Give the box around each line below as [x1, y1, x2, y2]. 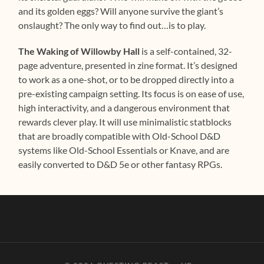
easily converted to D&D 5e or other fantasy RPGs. [18, 159, 223, 170]
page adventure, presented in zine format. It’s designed [18, 60, 238, 71]
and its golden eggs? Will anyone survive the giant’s [18, 5, 224, 17]
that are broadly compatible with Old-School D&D [18, 130, 221, 142]
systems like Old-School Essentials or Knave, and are [18, 144, 230, 156]
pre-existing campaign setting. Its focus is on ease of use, [18, 88, 245, 100]
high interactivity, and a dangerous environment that [18, 102, 230, 114]
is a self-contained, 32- [140, 45, 233, 57]
